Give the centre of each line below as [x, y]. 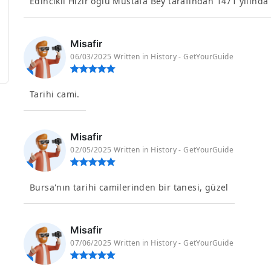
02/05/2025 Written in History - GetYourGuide [152, 150]
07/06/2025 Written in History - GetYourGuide [152, 243]
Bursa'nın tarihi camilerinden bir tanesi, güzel [129, 187]
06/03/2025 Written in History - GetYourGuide [152, 57]
